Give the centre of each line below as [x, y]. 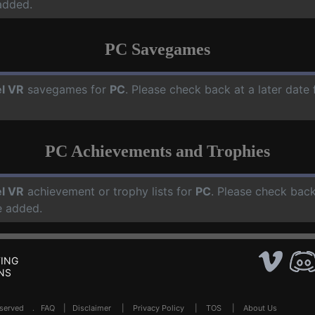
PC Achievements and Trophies [157, 151]
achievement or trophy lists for [110, 191]
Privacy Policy [159, 308]
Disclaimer [92, 308]
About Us [260, 308]
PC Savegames [157, 49]
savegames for [67, 89]
